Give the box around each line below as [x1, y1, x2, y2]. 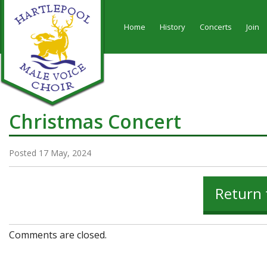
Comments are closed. [9, 228, 107, 241]
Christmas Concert [9, 108, 181, 134]
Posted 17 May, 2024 [9, 147, 91, 159]
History [160, 21, 185, 32]
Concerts [200, 21, 232, 32]
